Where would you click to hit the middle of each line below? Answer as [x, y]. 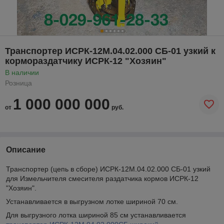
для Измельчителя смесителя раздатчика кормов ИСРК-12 [102, 178]
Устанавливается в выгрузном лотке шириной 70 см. [92, 201]
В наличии [22, 72]
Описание [26, 149]
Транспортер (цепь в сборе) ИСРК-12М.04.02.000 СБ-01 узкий [108, 169]
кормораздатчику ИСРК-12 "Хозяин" [86, 61]
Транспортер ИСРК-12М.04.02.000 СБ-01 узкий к [110, 51]
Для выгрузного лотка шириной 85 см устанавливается [96, 215]
